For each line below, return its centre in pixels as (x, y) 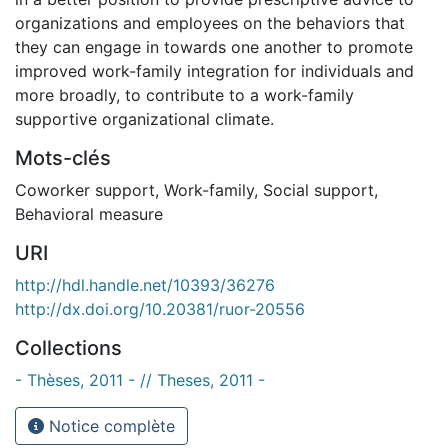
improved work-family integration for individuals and (214, 71)
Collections (68, 348)
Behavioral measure (89, 214)
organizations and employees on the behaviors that (210, 23)
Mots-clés (63, 158)
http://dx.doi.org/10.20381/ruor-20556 (160, 309)
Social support (318, 190)
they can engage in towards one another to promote (214, 47)
